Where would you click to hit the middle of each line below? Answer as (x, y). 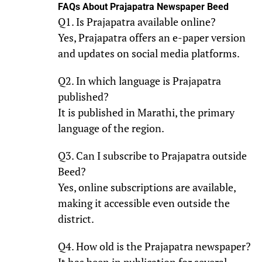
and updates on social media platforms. (149, 53)
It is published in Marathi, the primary (146, 112)
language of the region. (111, 128)
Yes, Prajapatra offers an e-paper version (151, 37)
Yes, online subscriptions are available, (146, 187)
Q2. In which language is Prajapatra (139, 81)
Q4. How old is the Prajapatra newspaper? (154, 246)
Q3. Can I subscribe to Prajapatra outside (152, 156)
